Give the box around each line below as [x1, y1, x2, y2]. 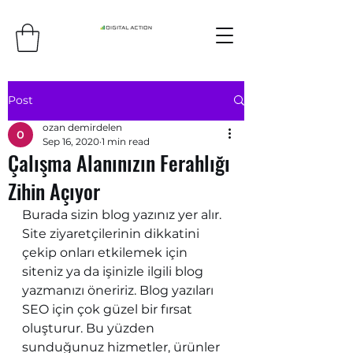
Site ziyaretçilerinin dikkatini [22, 225, 203, 241]
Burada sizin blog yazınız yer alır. [22, 206, 225, 222]
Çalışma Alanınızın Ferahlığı [8, 147, 230, 178]
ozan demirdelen [43, 121, 122, 133]
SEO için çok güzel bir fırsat [22, 301, 195, 317]
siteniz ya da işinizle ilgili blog [22, 263, 206, 279]
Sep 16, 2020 [43, 135, 99, 147]
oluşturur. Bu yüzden [22, 320, 158, 336]
